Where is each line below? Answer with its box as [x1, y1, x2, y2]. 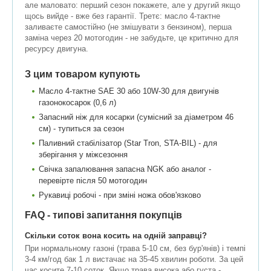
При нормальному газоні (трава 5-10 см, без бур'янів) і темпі [25, 243, 246, 253]
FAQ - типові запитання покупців [25, 209, 182, 220]
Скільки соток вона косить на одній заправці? [25, 230, 207, 240]
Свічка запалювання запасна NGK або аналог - [39, 164, 211, 174]
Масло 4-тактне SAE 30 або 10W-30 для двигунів [39, 86, 219, 96]
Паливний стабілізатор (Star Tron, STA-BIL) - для [39, 138, 217, 148]
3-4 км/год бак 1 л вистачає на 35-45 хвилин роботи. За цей [25, 254, 243, 264]
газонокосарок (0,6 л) [39, 97, 116, 107]
